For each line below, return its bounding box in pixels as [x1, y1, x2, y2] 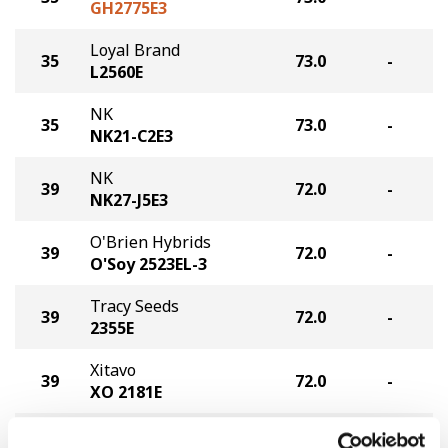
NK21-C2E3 [90, 125, 173, 147]
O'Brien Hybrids [90, 231, 211, 253]
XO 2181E [90, 381, 162, 403]
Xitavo [90, 359, 136, 381]
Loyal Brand [90, 39, 180, 61]
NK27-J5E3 [90, 189, 168, 211]
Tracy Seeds [90, 295, 179, 317]
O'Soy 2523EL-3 [90, 253, 207, 275]
